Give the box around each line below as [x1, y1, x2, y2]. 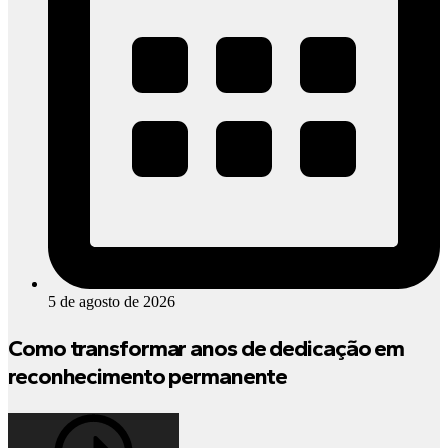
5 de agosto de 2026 [48, 292, 175, 310]
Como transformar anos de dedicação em [8, 333, 405, 362]
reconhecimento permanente [8, 361, 287, 390]
